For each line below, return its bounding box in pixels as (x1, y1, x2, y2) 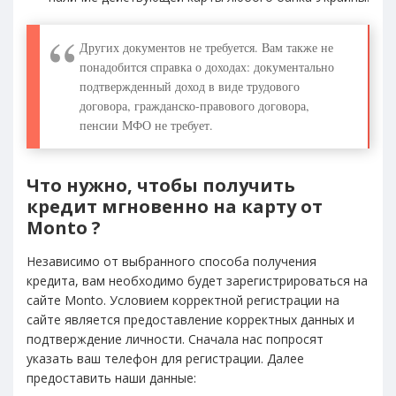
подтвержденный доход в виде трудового (80, 77, 300, 95)
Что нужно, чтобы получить (27, 172, 295, 197)
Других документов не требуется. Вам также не (80, 38, 333, 56)
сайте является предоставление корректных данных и (27, 310, 354, 328)
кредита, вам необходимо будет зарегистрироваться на (27, 271, 368, 289)
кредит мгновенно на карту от (27, 194, 323, 218)
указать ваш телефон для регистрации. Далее (27, 349, 304, 367)
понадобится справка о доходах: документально (80, 57, 334, 75)
